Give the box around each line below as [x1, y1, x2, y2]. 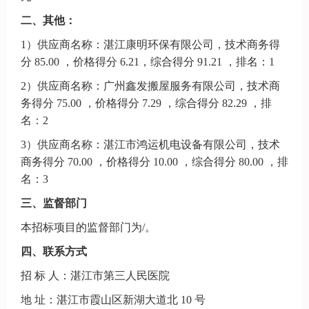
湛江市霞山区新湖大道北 [57, 294, 178, 306]
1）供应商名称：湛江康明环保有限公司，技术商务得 [21, 39, 280, 50]
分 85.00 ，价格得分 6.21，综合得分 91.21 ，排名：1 [21, 56, 275, 68]
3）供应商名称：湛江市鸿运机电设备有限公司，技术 [21, 139, 280, 150]
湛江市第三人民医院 [70, 270, 170, 281]
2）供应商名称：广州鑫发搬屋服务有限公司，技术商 [21, 80, 280, 92]
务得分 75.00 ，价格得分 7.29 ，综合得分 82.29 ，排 [21, 97, 272, 109]
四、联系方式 [21, 246, 87, 257]
